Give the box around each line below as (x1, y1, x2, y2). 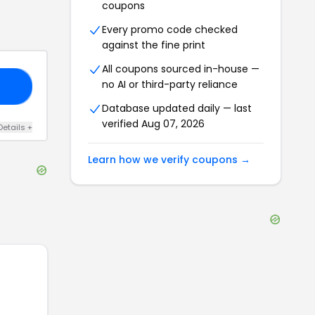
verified (102, 117, 141, 131)
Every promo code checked (102, 22, 238, 37)
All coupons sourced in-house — (102, 62, 259, 76)
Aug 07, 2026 (141, 117, 205, 131)
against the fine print (102, 38, 205, 52)
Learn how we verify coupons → (88, 153, 250, 167)
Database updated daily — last (102, 101, 252, 115)
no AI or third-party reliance (102, 77, 238, 91)
